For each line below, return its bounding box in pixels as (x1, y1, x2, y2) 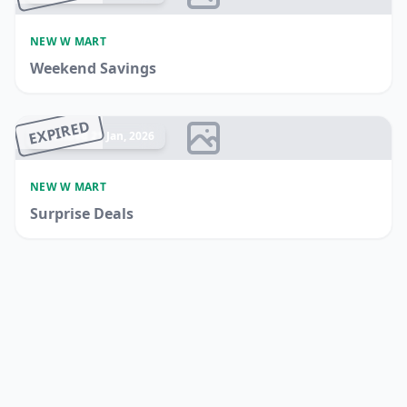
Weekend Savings (30, 58, 156, 78)
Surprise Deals (30, 203, 134, 223)
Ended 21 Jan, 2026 (54, 128, 154, 144)
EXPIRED (26, 116, 92, 149)
